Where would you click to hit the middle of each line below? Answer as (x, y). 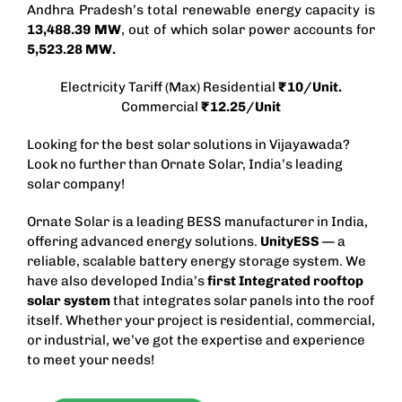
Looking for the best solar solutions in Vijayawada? (188, 144)
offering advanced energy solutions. (143, 241)
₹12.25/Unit (241, 106)
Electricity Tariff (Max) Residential (169, 87)
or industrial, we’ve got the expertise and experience (196, 340)
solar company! (75, 184)
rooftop (338, 280)
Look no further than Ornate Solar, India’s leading (184, 164)
